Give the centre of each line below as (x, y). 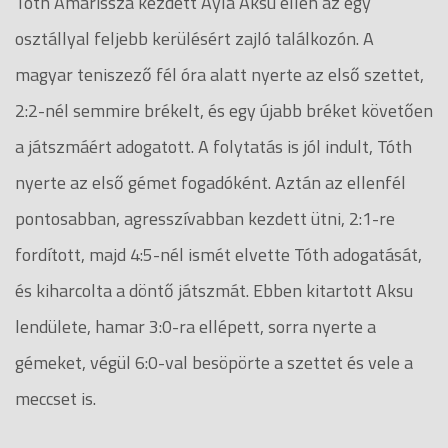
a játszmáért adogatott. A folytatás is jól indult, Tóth (213, 146)
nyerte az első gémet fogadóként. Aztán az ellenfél (210, 182)
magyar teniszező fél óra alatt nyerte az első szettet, (219, 74)
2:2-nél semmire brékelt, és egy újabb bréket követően (224, 110)
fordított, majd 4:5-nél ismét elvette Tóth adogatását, (218, 254)
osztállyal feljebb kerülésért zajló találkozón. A (194, 38)
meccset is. (55, 398)
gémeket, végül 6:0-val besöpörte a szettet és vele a (214, 362)
